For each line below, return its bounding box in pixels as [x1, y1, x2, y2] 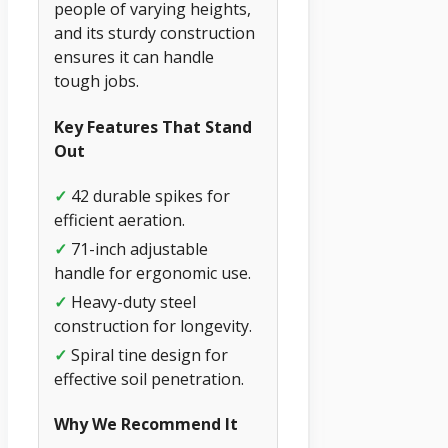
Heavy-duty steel [67, 290, 196, 313]
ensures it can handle [54, 46, 214, 69]
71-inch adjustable [67, 237, 208, 260]
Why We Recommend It [54, 413, 238, 436]
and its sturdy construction [54, 22, 255, 45]
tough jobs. [54, 70, 139, 93]
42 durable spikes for [67, 184, 230, 207]
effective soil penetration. [54, 367, 244, 390]
